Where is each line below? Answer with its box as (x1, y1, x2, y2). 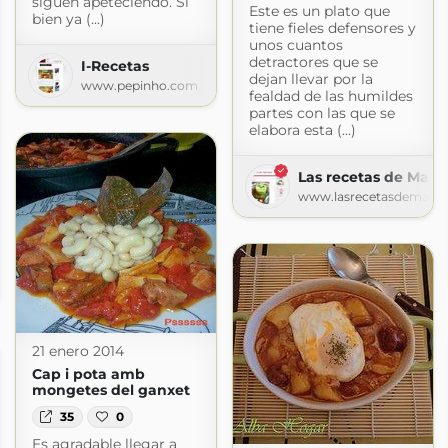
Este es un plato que (248, 2, 390, 21)
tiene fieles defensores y (248, 19, 416, 38)
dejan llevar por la (248, 70, 373, 89)
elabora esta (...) (248, 121, 356, 140)
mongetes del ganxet (31, 380, 190, 399)
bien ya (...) (31, 9, 105, 28)
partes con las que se (248, 104, 395, 123)
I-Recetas (80, 56, 149, 75)
